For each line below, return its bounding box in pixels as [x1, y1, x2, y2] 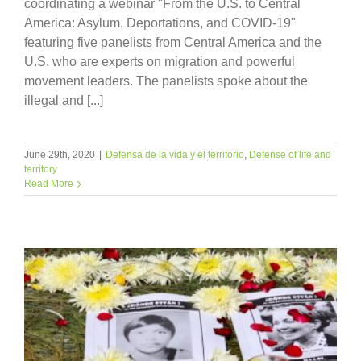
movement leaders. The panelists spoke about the [24, 73, 308, 88]
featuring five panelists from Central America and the [24, 35, 322, 49]
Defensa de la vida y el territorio [106, 148, 244, 160]
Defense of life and [249, 148, 331, 160]
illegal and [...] [24, 93, 103, 107]
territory [24, 163, 57, 175]
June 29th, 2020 [24, 148, 95, 160]
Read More [24, 177, 73, 189]
